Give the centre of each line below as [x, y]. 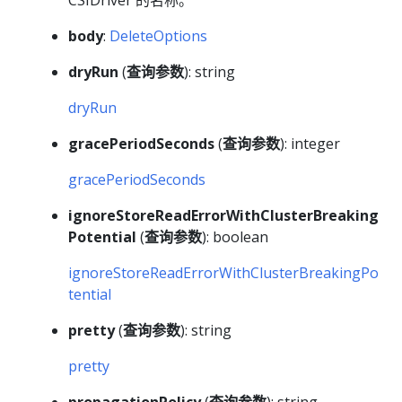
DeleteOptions [158, 36]
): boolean [235, 237]
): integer [310, 144]
